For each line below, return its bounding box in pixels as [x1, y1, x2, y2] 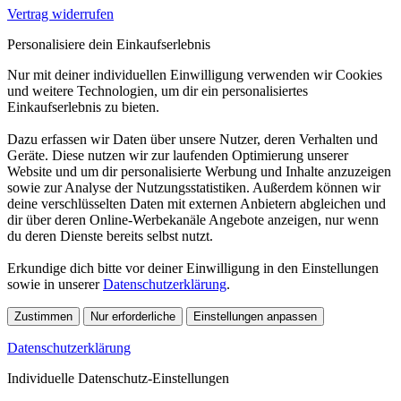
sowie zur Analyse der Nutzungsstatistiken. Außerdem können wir [7, 179, 380, 195]
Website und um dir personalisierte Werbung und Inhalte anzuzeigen [7, 163, 391, 179]
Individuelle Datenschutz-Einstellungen [7, 370, 229, 386]
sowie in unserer [7, 276, 103, 292]
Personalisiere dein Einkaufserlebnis [7, 36, 210, 52]
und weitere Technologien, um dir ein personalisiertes [7, 82, 308, 98]
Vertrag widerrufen [7, 5, 114, 21]
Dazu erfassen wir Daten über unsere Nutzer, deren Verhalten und [7, 131, 378, 147]
